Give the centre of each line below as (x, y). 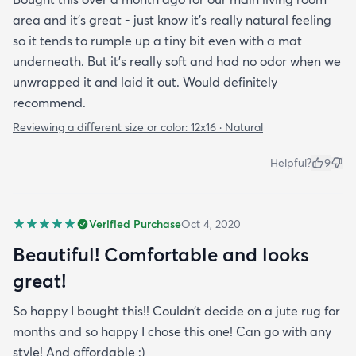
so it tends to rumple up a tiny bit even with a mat (157, 41)
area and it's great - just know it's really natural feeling (172, 20)
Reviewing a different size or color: (102, 128)
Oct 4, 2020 (211, 224)
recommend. (49, 103)
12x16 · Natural (227, 128)
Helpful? (291, 163)
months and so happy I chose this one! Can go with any (172, 332)
